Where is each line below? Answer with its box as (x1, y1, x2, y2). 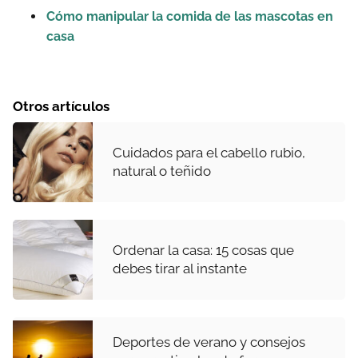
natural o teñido (113, 162, 211, 179)
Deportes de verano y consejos (113, 333, 305, 350)
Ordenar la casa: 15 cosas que (113, 241, 294, 258)
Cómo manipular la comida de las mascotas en (46, 8, 333, 24)
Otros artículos (13, 97, 109, 114)
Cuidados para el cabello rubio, (113, 144, 305, 161)
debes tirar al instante (113, 260, 247, 276)
